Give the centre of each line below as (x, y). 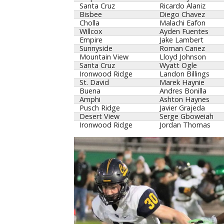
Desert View (99, 116)
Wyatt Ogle (178, 65)
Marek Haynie (182, 82)
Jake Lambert (181, 40)
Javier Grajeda (182, 108)
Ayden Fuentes (184, 31)
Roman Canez (182, 48)
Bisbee (90, 14)
